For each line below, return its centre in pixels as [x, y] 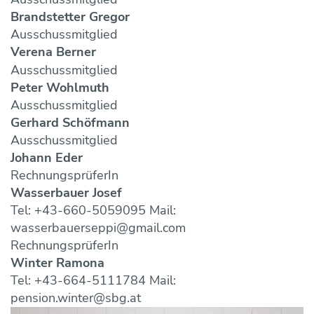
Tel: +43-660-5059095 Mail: [93, 210]
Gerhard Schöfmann [70, 122]
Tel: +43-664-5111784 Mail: [93, 280]
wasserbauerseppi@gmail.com [98, 227]
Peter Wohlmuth [60, 87]
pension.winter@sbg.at [76, 298]
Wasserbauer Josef [66, 192]
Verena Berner [53, 52]
